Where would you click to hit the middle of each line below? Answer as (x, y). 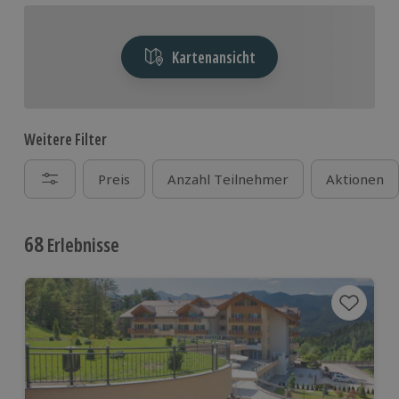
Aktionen (355, 179)
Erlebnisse (81, 245)
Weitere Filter (65, 139)
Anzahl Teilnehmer (228, 179)
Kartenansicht (213, 57)
